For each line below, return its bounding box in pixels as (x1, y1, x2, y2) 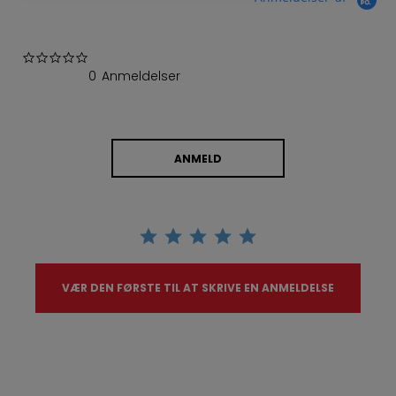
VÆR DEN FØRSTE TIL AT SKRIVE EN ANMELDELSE (62, 280, 334, 296)
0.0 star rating (88, 49, 179, 67)
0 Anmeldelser (88, 67, 180, 86)
